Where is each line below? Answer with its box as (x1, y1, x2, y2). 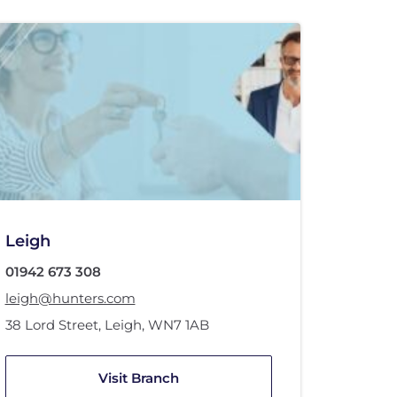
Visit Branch (97, 370, 179, 386)
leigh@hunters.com (4, 290, 136, 307)
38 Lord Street (4, 316, 98, 333)
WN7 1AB (147, 316, 209, 333)
